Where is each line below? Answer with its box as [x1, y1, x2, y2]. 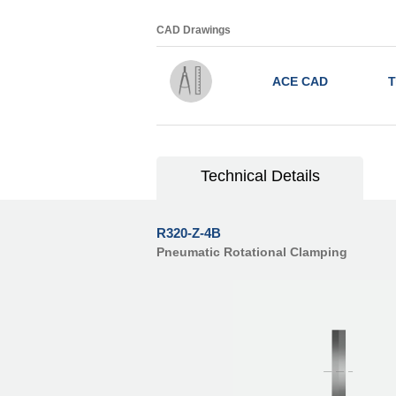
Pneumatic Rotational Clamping [156, 245, 347, 260]
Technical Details [200, 167, 320, 186]
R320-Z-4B [156, 225, 221, 241]
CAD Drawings [156, 24, 231, 37]
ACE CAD [271, 74, 328, 89]
